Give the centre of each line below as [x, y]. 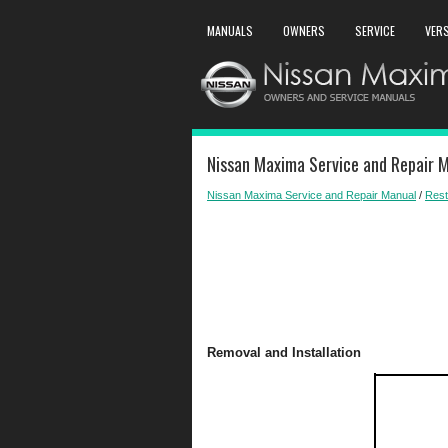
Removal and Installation [284, 352]
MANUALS [230, 30]
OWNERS [304, 30]
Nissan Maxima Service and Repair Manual [311, 195]
